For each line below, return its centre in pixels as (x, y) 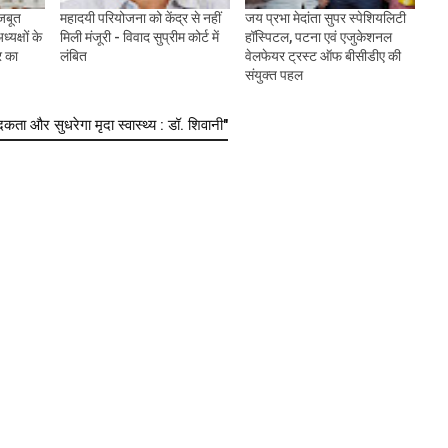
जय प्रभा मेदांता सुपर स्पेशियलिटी (325, 18)
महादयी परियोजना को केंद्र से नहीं (140, 18)
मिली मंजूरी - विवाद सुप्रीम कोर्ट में (139, 37)
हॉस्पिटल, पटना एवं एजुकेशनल (318, 37)
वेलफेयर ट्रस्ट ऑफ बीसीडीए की (322, 56)
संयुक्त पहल (273, 75)
